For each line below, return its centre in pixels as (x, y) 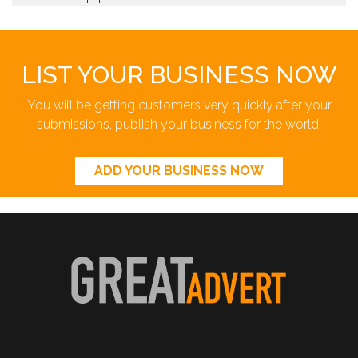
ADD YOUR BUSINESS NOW (179, 170)
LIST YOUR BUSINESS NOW (179, 74)
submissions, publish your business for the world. (179, 124)
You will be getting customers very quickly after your (179, 105)
